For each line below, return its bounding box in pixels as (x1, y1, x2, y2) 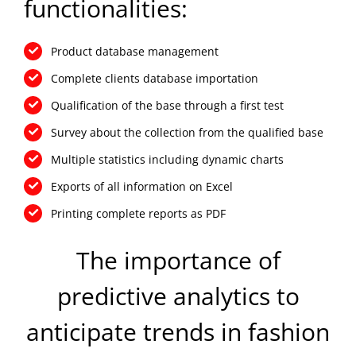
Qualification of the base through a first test (50, 97, 284, 113)
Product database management (50, 43, 219, 59)
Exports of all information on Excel (50, 178, 233, 194)
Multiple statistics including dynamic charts (50, 151, 284, 167)
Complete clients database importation (50, 70, 258, 86)
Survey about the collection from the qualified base (50, 124, 323, 140)
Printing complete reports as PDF (50, 205, 226, 221)
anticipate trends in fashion (26, 315, 330, 349)
